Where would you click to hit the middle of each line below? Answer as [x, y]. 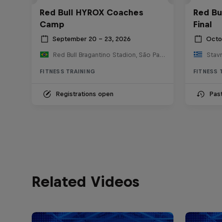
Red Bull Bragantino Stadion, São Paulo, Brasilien [162, 55]
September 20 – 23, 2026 [92, 39]
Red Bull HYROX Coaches [91, 12]
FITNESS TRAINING [67, 71]
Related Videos [85, 181]
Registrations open [84, 94]
